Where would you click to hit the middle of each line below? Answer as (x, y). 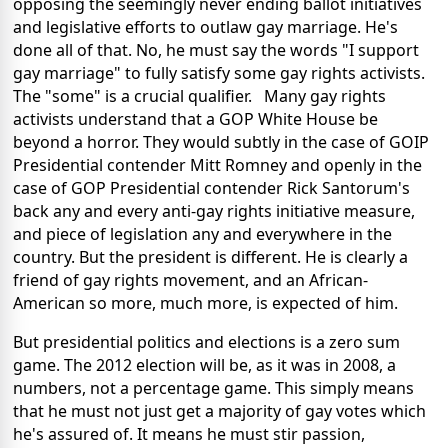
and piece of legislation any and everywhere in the (202, 234)
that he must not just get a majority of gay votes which (219, 411)
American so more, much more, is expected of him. (205, 303)
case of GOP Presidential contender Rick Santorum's (211, 188)
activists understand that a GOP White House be (195, 119)
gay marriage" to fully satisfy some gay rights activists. (219, 73)
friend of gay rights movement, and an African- (190, 280)
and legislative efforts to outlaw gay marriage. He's (205, 27)
